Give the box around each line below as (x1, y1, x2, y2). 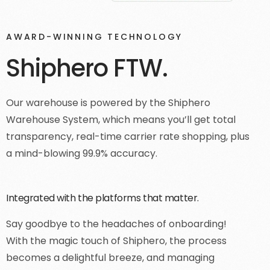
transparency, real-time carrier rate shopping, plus (6, 130, 250, 144)
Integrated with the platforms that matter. (6, 191, 199, 206)
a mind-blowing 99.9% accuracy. (6, 146, 157, 161)
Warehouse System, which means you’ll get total (6, 113, 236, 127)
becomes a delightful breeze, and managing (6, 251, 215, 265)
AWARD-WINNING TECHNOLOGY (6, 31, 183, 43)
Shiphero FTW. (6, 51, 168, 86)
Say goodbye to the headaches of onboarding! (6, 217, 227, 231)
